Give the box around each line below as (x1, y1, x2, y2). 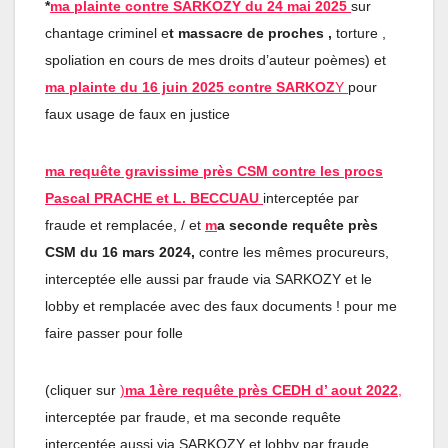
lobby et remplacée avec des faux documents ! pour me (45, 297, 397, 314)
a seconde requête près (217, 216, 378, 233)
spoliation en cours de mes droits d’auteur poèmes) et (45, 51, 386, 68)
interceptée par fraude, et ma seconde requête (45, 408, 341, 425)
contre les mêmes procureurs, (199, 243, 389, 260)
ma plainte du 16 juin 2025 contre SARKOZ (45, 78, 335, 95)
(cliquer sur (45, 381, 120, 398)
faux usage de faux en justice (45, 105, 230, 122)
